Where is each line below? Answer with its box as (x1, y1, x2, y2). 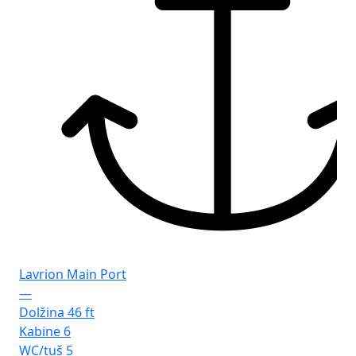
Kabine (19, 323, 60, 341)
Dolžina (19, 304, 64, 322)
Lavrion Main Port (19, 265, 126, 284)
